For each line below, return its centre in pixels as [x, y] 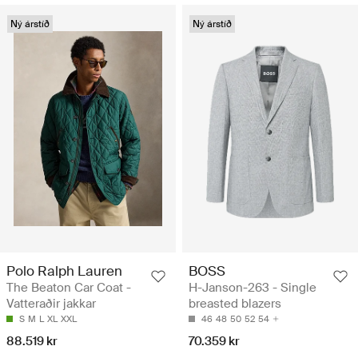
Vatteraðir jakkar [51, 303]
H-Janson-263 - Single [253, 287]
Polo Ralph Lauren [64, 270]
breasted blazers [235, 303]
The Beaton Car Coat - [69, 287]
